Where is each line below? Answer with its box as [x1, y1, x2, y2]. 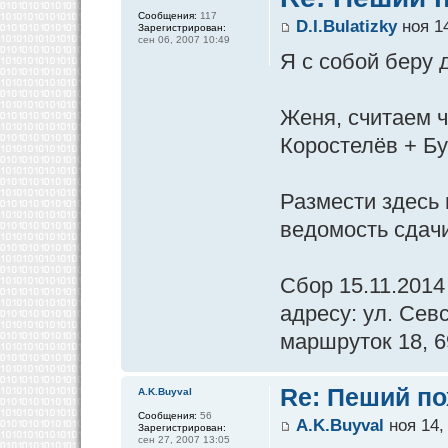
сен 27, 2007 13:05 [137, 434, 230, 446]
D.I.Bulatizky [296, 17, 398, 37]
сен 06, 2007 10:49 [137, 34, 230, 45]
